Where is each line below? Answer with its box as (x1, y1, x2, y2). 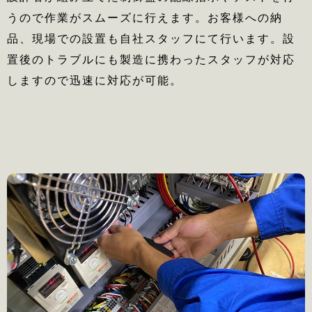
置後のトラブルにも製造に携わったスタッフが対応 (7, 52, 295, 66)
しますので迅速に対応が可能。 (7, 73, 182, 87)
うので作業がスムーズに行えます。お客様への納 (7, 10, 283, 24)
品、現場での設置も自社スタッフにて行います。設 (7, 31, 295, 45)
